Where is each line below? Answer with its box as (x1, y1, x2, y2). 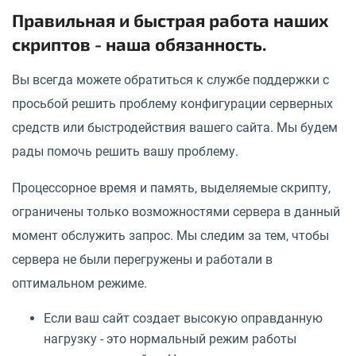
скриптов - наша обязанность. (12, 33, 266, 54)
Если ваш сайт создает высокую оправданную (44, 310, 323, 326)
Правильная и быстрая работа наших (12, 9, 329, 30)
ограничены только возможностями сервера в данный (12, 203, 340, 219)
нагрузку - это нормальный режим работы (44, 331, 296, 346)
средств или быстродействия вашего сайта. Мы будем (12, 119, 338, 135)
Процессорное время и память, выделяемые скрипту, (12, 180, 331, 195)
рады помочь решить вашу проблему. (12, 143, 238, 159)
